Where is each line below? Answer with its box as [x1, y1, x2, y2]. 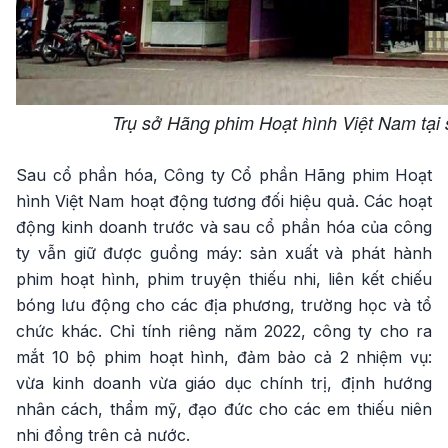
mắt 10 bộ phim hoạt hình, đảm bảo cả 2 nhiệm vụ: [16, 347, 432, 367]
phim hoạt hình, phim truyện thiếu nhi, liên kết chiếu [16, 269, 432, 289]
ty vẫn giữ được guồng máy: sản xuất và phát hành [16, 243, 432, 263]
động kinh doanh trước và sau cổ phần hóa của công [16, 217, 432, 237]
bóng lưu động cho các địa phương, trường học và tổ [16, 295, 432, 315]
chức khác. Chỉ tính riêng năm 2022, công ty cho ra [16, 321, 432, 341]
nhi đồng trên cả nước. [16, 425, 190, 445]
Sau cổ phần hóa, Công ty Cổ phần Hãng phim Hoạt [16, 165, 432, 185]
